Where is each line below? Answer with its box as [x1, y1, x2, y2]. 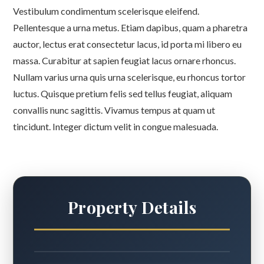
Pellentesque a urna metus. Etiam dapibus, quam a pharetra [13, 22, 247, 33]
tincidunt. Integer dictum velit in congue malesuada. [13, 121, 218, 132]
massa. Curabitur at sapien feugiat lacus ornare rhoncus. [13, 55, 236, 66]
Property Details [67, 196, 197, 218]
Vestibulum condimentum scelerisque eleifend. [13, 5, 199, 16]
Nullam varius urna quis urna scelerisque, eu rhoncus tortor [13, 71, 246, 82]
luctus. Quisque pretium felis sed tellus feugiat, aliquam [13, 88, 232, 99]
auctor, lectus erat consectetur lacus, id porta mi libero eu [13, 38, 242, 49]
